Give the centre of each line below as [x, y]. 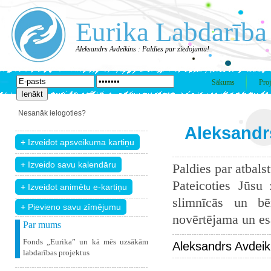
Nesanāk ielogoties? [52, 113]
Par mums [42, 225]
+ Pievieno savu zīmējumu [71, 207]
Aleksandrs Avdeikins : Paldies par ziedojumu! [142, 49]
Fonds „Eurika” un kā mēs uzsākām [86, 242]
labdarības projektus [56, 253]
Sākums [223, 82]
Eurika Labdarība [171, 32]
